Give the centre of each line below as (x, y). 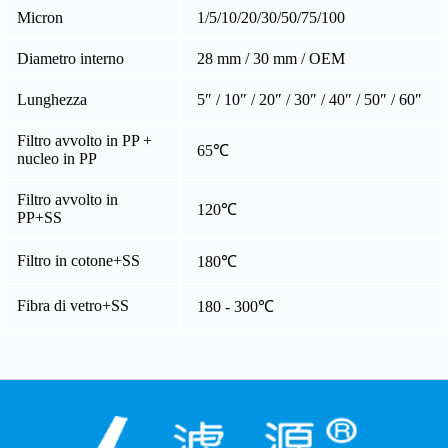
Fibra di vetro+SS (73, 305)
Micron (40, 17)
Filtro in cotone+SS (78, 260)
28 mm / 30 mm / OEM (271, 58)
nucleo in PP (57, 158)
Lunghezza (52, 99)
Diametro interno (70, 58)
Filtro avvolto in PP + (84, 140)
